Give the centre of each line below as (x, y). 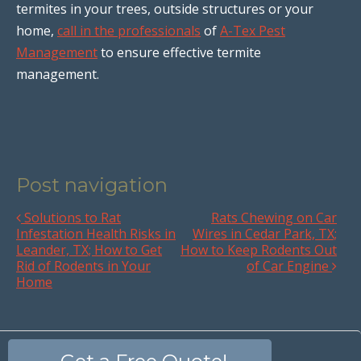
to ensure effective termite (179, 52)
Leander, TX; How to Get (89, 249)
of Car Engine (289, 266)
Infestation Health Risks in (96, 233)
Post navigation (92, 185)
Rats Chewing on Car (274, 217)
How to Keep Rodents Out (259, 249)
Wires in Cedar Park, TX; (265, 233)
